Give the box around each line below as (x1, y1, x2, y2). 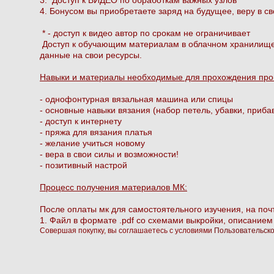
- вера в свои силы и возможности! (40, 149, 179, 159)
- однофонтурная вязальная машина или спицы (40, 94, 233, 104)
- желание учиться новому (40, 138, 145, 148)
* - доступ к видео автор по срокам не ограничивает (40, 28, 253, 38)
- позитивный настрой (40, 160, 127, 170)
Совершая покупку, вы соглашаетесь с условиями (40, 226, 214, 235)
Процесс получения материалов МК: (40, 182, 187, 192)
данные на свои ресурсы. (40, 50, 142, 60)
